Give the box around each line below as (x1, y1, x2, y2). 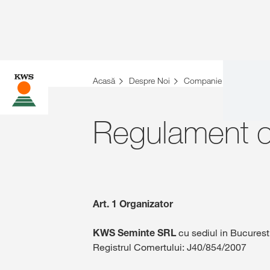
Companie (184, 75, 222, 86)
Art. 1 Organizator (93, 198, 173, 210)
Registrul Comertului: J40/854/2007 (93, 241, 246, 253)
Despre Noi (129, 75, 170, 86)
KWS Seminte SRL (93, 227, 176, 239)
